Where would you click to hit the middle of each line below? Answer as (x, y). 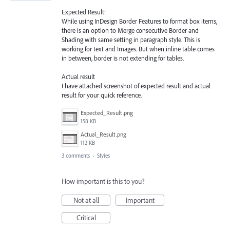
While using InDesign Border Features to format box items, (139, 21)
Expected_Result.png (107, 113)
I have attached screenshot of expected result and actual (136, 85)
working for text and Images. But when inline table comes (138, 49)
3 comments (76, 156)
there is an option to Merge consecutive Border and (130, 30)
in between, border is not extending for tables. (123, 58)
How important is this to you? (103, 181)
